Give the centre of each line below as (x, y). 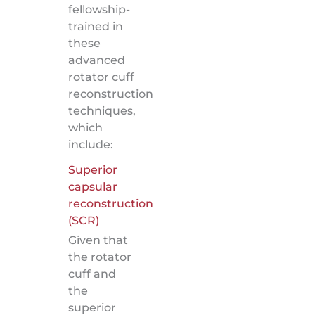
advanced (96, 60)
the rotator (99, 257)
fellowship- (99, 9)
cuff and (92, 274)
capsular (92, 186)
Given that (98, 240)
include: (90, 144)
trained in (95, 26)
